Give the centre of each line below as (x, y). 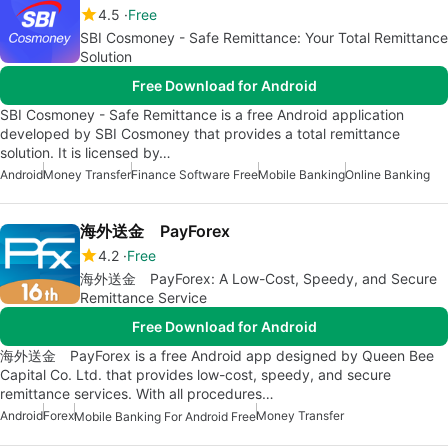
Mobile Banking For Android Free (165, 417)
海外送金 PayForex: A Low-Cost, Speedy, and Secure (258, 279)
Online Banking (387, 175)
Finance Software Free (194, 175)
